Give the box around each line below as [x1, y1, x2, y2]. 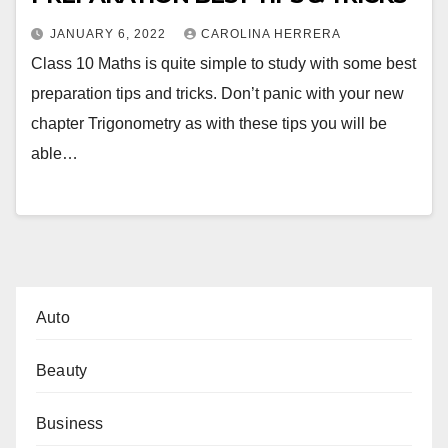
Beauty [36, 361, 88, 379]
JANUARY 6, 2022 [50, 27, 170, 42]
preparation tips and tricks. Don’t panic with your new [31, 85, 404, 103]
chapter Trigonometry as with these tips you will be [31, 115, 387, 133]
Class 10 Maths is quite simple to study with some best [31, 55, 416, 73]
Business [36, 414, 104, 432]
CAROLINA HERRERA [201, 27, 341, 42]
